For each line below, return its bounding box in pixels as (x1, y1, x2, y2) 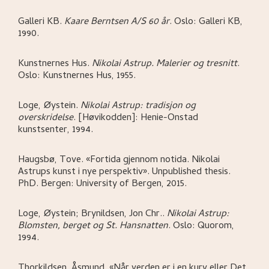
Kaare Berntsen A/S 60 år (64, 14, 169, 31)
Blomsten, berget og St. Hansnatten (18, 219, 168, 235)
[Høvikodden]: (78, 110, 141, 127)
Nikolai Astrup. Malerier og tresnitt (92, 56, 237, 73)
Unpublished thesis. (152, 165, 231, 181)
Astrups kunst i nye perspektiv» (18, 165, 147, 181)
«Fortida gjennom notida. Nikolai (86, 153, 220, 169)
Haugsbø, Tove (18, 153, 81, 169)
